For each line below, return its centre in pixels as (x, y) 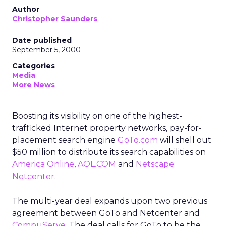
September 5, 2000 (46, 50)
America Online (43, 164)
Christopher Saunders (55, 19)
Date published (42, 40)
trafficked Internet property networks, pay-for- (107, 128)
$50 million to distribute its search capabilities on (109, 152)
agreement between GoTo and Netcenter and (106, 213)
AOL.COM (97, 164)
